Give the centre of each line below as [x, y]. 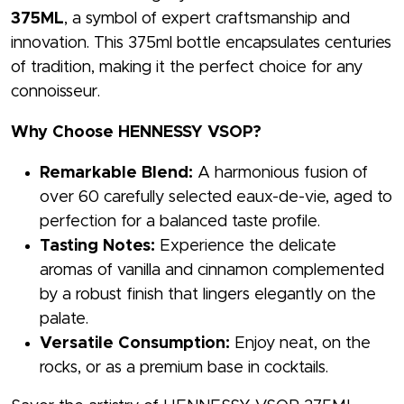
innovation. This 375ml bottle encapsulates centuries [201, 44]
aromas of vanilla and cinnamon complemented [212, 271]
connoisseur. [55, 92]
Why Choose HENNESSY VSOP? [136, 133]
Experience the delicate [246, 247]
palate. [64, 320]
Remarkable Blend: [116, 174]
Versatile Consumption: [135, 344]
